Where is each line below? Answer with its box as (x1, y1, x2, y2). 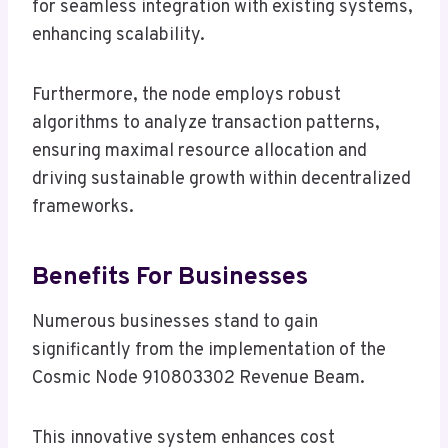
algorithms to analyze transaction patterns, (32, 112, 380, 136)
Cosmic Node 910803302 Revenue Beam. (32, 367, 365, 391)
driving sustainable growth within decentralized (32, 168, 411, 192)
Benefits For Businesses (32, 261, 308, 294)
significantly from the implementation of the (32, 339, 386, 363)
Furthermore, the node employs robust (32, 84, 341, 108)
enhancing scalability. (32, 24, 205, 48)
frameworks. (32, 196, 134, 220)
